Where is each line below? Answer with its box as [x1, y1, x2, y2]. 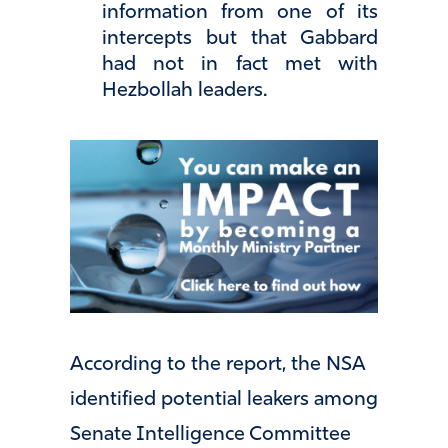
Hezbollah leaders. [102, 81, 267, 102]
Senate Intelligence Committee [70, 425, 351, 446]
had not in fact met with [102, 55, 378, 76]
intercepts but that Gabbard [102, 29, 378, 50]
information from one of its [102, 3, 378, 24]
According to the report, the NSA [70, 355, 365, 376]
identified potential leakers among [70, 390, 378, 411]
